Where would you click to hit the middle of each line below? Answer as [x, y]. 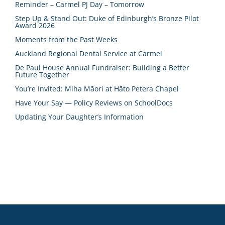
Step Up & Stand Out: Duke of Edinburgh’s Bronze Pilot [107, 18]
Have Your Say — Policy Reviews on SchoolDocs [94, 103]
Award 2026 [35, 25]
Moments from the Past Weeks [66, 39]
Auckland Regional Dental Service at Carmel [89, 53]
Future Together [42, 75]
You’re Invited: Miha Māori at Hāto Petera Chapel [97, 89]
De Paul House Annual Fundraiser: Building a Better [102, 68]
